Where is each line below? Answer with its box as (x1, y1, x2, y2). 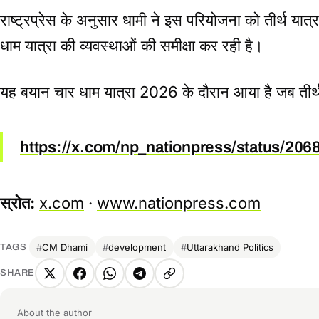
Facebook (78, 275, 135, 290)
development (108, 241, 167, 253)
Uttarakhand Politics (187, 241, 274, 253)
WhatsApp (108, 275, 169, 290)
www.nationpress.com (97, 193, 261, 212)
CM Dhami (42, 241, 88, 253)
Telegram (138, 275, 192, 290)
